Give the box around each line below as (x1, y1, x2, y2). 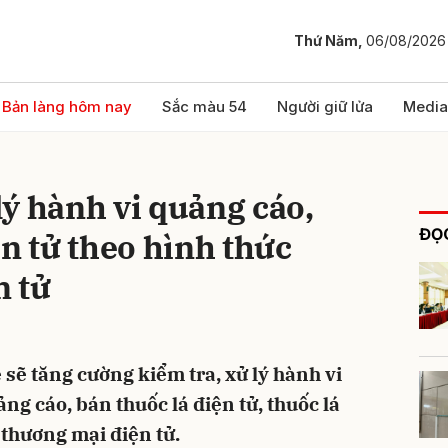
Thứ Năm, (294, 32, 366, 50)
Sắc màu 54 (162, 97, 247, 116)
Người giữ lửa (277, 97, 373, 116)
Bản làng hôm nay (2, 97, 132, 116)
